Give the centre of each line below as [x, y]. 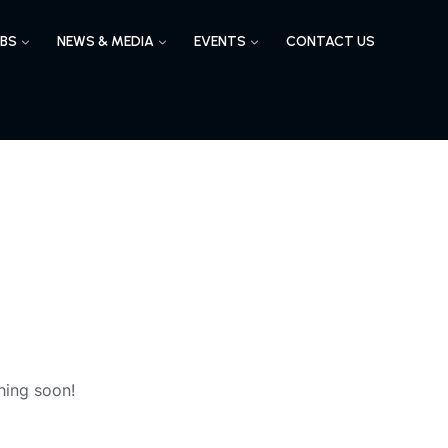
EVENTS [219, 41]
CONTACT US [330, 41]
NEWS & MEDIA [105, 41]
